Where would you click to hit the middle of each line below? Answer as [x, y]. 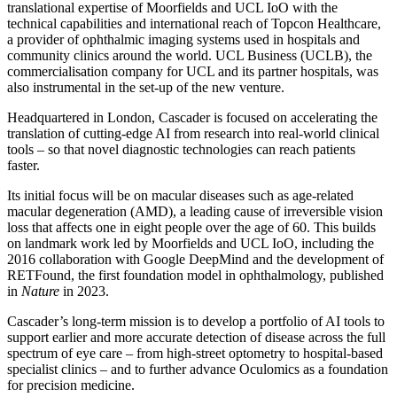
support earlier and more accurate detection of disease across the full [196, 337]
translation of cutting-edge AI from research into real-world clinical [193, 133]
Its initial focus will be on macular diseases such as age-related [180, 195]
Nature [40, 291]
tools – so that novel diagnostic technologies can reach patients [181, 149]
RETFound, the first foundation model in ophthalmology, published [195, 275]
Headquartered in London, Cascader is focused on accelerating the [192, 117]
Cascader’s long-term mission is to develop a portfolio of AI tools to [196, 321]
